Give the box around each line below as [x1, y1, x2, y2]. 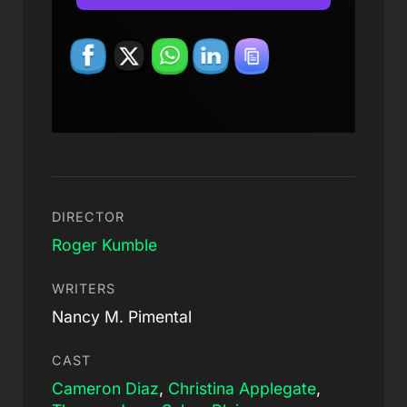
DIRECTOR [51, 208, 124, 224]
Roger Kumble [51, 234, 157, 254]
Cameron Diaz [51, 378, 159, 398]
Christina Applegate [167, 378, 316, 398]
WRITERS [51, 280, 115, 296]
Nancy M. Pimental [51, 306, 192, 326]
